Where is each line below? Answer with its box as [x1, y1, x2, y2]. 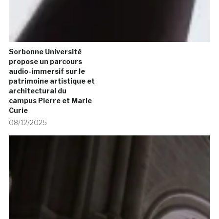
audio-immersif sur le [8, 67, 85, 76]
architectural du [8, 87, 66, 95]
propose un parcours [8, 57, 82, 66]
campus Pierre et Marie [8, 96, 92, 105]
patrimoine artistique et [8, 77, 95, 86]
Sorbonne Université [8, 47, 82, 56]
